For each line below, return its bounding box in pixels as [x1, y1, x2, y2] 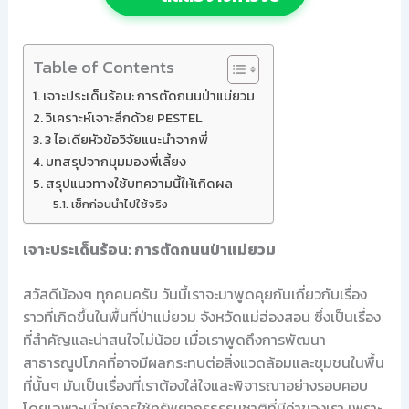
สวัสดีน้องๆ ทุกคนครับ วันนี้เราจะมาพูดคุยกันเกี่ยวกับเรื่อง [22, 283, 367, 305]
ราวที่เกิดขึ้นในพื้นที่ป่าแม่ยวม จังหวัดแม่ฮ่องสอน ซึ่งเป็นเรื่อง [22, 306, 381, 328]
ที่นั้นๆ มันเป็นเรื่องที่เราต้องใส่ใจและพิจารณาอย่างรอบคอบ [22, 374, 368, 396]
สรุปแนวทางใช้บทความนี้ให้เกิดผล [45, 173, 233, 194]
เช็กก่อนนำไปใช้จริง [71, 195, 169, 213]
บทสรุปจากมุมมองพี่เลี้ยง [45, 152, 186, 172]
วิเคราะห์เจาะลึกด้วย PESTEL [45, 108, 203, 128]
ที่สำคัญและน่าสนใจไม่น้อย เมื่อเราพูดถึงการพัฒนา [22, 329, 326, 351]
